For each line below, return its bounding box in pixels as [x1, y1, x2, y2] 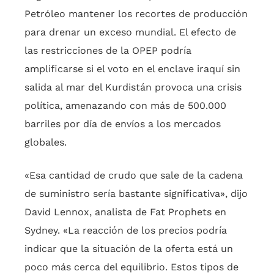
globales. [24, 136, 67, 149]
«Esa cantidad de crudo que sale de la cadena [24, 169, 243, 182]
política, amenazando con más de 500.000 [24, 100, 226, 112]
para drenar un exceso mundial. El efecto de [24, 26, 236, 39]
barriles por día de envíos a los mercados [24, 118, 221, 130]
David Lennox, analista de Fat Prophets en [24, 206, 226, 218]
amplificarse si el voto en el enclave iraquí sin [24, 63, 240, 75]
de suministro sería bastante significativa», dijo [24, 188, 248, 200]
